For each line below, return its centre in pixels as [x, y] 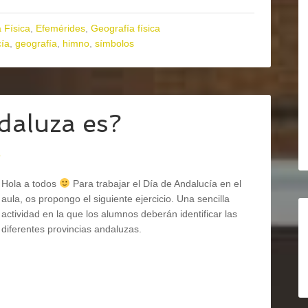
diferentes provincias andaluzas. [71, 229]
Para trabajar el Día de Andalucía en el [155, 184]
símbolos [114, 43]
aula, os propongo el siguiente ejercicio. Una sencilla [115, 199]
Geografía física [125, 28]
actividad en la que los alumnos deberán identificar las [119, 214]
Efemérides [60, 28]
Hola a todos [30, 184]
